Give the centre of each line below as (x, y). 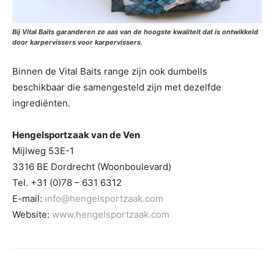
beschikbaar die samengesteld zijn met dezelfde (117, 87)
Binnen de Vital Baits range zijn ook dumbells (110, 71)
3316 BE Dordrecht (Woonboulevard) (92, 166)
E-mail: (28, 198)
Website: (32, 214)
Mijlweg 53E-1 (43, 150)
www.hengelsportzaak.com (111, 214)
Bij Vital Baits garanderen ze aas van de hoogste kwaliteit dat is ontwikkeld (135, 31)
